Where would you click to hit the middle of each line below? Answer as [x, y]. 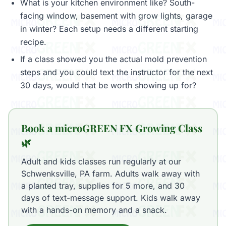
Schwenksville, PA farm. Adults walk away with [110, 174]
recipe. [33, 42]
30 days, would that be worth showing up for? [108, 85]
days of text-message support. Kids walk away [111, 198]
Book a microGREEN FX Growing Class [112, 128]
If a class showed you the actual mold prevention [114, 59]
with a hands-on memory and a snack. [94, 210]
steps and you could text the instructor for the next [117, 72]
